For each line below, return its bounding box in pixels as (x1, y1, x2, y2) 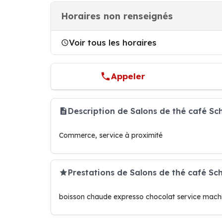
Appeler (111, 71, 146, 81)
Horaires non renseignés (61, 10, 173, 22)
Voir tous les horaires (69, 37, 157, 48)
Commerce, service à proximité (59, 131, 163, 140)
